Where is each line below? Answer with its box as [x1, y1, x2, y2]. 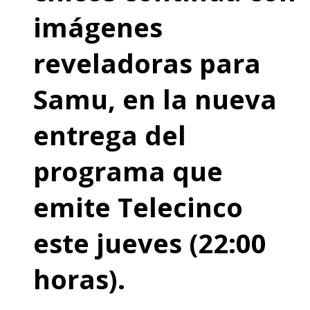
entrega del [33, 116, 186, 153]
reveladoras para [33, 44, 261, 81]
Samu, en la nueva [33, 80, 277, 117]
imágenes [33, 8, 163, 45]
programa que [33, 152, 223, 189]
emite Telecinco [33, 188, 243, 225]
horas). [33, 260, 125, 297]
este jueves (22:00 [33, 224, 266, 261]
